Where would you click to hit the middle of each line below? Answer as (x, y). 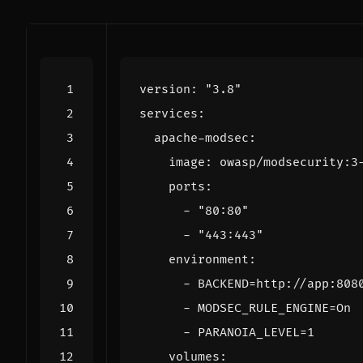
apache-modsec (201, 138)
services (169, 113)
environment (209, 259)
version (165, 89)
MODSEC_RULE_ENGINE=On (274, 308)
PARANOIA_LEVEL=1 (256, 332)
